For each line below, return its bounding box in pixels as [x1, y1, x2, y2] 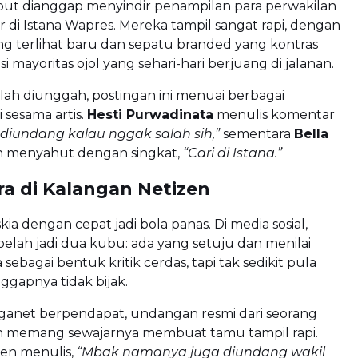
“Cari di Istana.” [183, 145, 282, 161]
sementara [220, 125, 294, 141]
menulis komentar [213, 106, 335, 122]
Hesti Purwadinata [87, 106, 213, 122]
